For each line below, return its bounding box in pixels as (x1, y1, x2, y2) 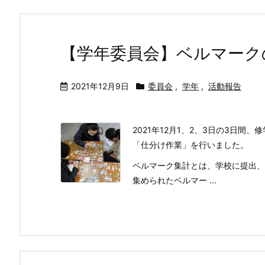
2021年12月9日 (71, 81, 129, 91)
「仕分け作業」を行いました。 (132, 140, 248, 150)
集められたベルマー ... (132, 175, 216, 185)
